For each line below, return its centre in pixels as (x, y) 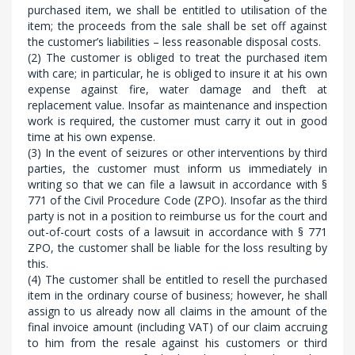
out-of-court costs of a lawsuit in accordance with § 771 (177, 232)
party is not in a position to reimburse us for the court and (177, 216)
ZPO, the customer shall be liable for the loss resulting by (177, 248)
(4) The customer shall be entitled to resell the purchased (177, 279)
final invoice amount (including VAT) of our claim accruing (177, 327)
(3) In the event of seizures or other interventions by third (177, 153)
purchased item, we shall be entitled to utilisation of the (177, 10)
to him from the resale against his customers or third (177, 343)
